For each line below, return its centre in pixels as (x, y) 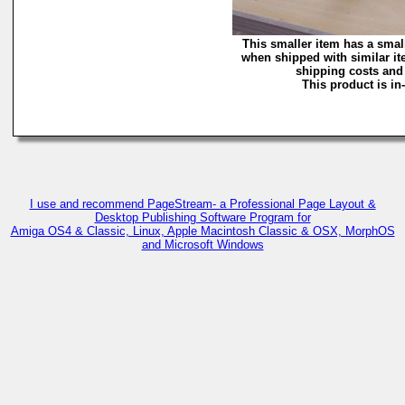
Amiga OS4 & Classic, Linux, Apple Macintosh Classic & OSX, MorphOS (202, 231)
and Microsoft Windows (202, 245)
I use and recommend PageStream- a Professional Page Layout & (202, 204)
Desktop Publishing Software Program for (202, 217)
